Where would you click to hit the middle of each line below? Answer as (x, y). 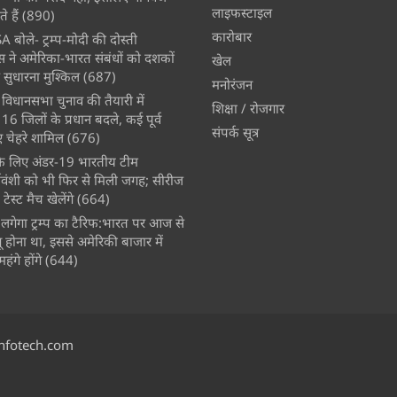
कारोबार (232, 36)
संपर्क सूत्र (235, 132)
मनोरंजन (232, 84)
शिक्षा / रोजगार (248, 108)
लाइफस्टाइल (242, 12)
